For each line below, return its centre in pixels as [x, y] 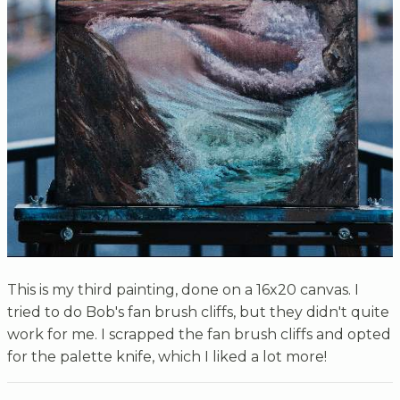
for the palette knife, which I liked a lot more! [167, 356]
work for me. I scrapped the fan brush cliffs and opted [199, 334]
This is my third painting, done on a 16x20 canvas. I [183, 289]
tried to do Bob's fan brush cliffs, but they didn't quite [198, 312]
